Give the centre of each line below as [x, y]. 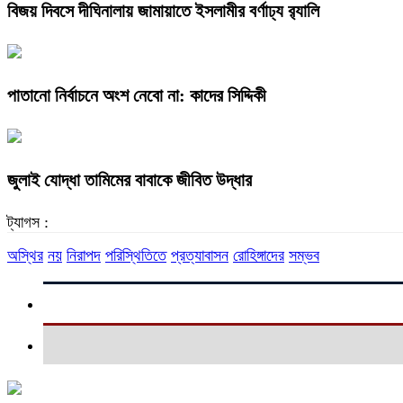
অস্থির [25, 255]
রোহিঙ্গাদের [259, 255]
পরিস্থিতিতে [136, 255]
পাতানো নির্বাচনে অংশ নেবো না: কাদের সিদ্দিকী [137, 95]
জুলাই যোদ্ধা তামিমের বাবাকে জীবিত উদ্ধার [130, 179]
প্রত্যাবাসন [200, 255]
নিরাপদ [84, 255]
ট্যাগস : [28, 222]
